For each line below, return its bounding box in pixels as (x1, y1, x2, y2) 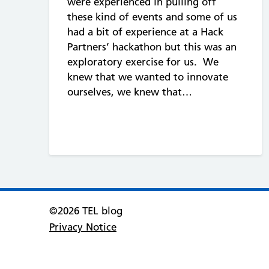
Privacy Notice (49, 221, 116, 234)
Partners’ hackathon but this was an (67, 40, 237, 53)
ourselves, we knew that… (67, 85, 192, 98)
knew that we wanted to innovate (67, 70, 228, 83)
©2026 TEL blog (49, 205, 122, 217)
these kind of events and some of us (67, 10, 237, 23)
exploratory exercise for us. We (67, 55, 219, 68)
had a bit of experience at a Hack (67, 25, 223, 38)
